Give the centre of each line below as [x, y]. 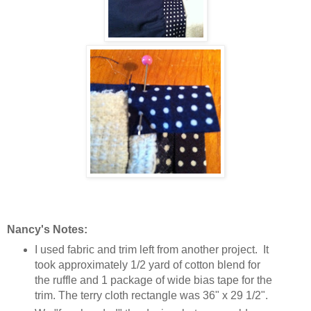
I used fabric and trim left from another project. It [151, 250]
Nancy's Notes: [47, 230]
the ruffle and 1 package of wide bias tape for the [153, 280]
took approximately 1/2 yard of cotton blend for [147, 265]
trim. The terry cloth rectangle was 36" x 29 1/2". [151, 296]
